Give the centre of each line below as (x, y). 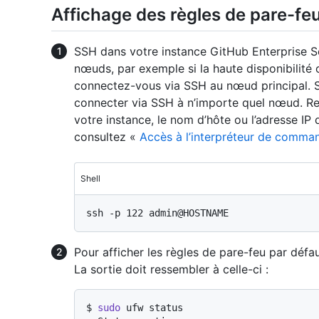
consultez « (107, 137)
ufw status (152, 308)
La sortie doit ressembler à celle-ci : (171, 270)
